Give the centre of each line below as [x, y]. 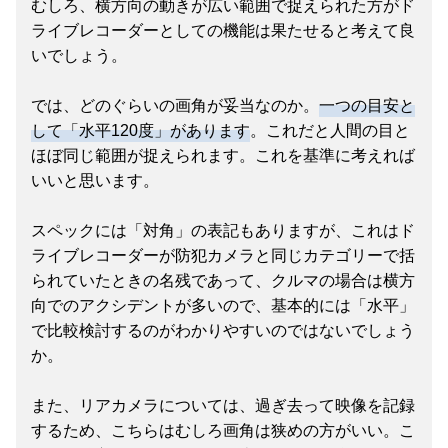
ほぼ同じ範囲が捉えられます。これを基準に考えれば [223, 156]
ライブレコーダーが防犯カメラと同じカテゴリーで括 [223, 256]
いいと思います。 [95, 181]
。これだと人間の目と [330, 131]
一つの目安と [367, 106]
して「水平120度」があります [140, 131]
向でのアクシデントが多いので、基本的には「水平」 [223, 306]
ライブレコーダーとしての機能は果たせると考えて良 [223, 31]
